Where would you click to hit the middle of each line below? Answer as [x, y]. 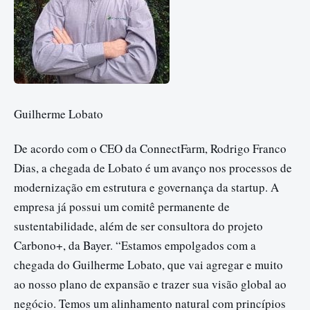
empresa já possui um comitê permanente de [122, 206]
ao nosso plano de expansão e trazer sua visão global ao [150, 284]
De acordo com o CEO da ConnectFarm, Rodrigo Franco [150, 148]
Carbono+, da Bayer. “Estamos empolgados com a [135, 245]
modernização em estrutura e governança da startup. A [146, 187]
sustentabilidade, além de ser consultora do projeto [138, 226]
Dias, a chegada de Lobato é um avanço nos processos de [153, 167]
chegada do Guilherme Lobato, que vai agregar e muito [148, 264]
